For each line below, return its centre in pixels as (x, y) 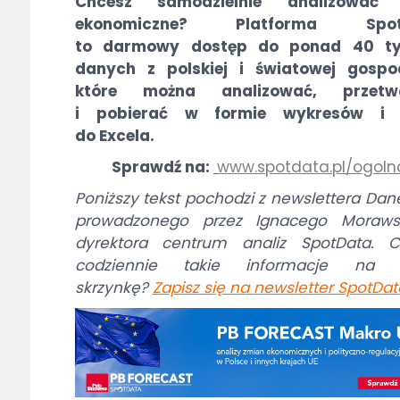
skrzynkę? (113, 288)
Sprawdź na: (162, 167)
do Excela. (114, 136)
